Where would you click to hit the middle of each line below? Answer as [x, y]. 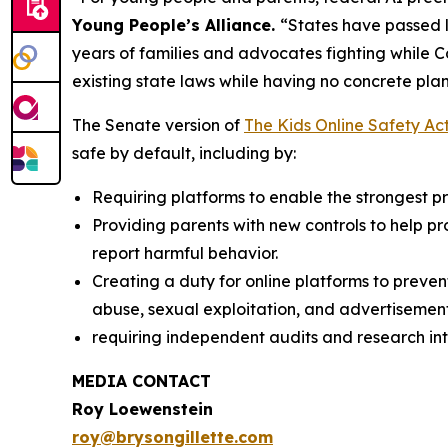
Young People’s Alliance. [176, 24]
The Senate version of [158, 124]
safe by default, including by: [184, 152]
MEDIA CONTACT [141, 380]
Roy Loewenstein [142, 408]
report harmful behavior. [185, 252]
